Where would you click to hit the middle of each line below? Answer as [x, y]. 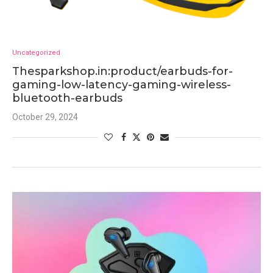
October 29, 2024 [45, 117]
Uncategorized [36, 53]
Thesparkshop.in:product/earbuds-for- [122, 71]
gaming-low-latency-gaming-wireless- [122, 85]
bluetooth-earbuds [67, 98]
